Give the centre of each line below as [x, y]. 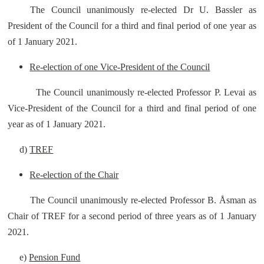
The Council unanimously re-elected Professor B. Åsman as [143, 200]
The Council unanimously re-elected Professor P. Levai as [146, 92]
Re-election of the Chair [74, 175]
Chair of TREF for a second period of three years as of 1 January [132, 216]
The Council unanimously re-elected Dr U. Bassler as [143, 10]
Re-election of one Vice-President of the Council [120, 67]
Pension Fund [55, 257]
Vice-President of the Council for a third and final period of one [132, 108]
